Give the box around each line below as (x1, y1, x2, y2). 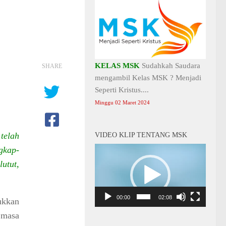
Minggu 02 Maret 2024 (95, 99, 150, 105)
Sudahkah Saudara (140, 61, 200, 70)
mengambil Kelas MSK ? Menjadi (95, 73, 201, 82)
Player (94, 157, 114, 166)
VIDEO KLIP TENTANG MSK (95, 131, 187, 139)
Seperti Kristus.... (95, 85, 149, 94)
